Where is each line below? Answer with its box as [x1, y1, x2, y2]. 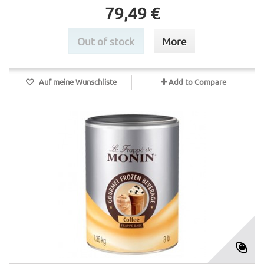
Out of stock [77, 35, 134, 47]
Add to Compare [169, 77, 226, 87]
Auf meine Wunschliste [37, 77, 117, 87]
